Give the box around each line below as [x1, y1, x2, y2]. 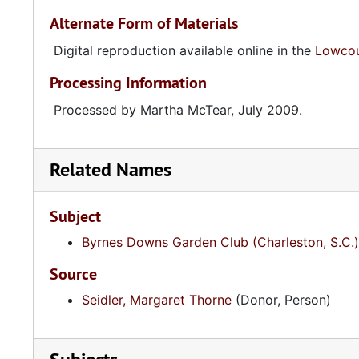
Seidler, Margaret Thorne [82, 292, 232, 308]
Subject [50, 206, 101, 227]
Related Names [50, 157, 171, 182]
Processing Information [50, 72, 207, 93]
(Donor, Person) [232, 292, 331, 308]
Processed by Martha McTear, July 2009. [54, 102, 302, 118]
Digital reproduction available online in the [54, 42, 315, 58]
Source [50, 264, 97, 284]
